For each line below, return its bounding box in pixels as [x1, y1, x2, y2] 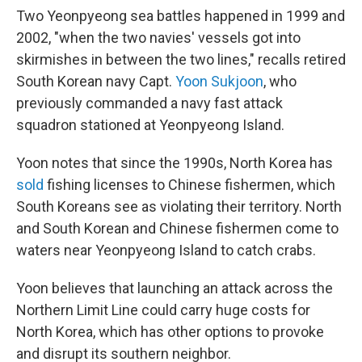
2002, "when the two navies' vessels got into [16, 28, 301, 46]
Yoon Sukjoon [175, 72, 263, 90]
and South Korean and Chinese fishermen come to [16, 219, 339, 237]
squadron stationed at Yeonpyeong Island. [16, 116, 284, 133]
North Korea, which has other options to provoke [16, 322, 324, 340]
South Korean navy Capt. [16, 72, 175, 90]
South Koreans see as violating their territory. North [16, 197, 342, 215]
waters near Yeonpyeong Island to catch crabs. [16, 241, 316, 259]
